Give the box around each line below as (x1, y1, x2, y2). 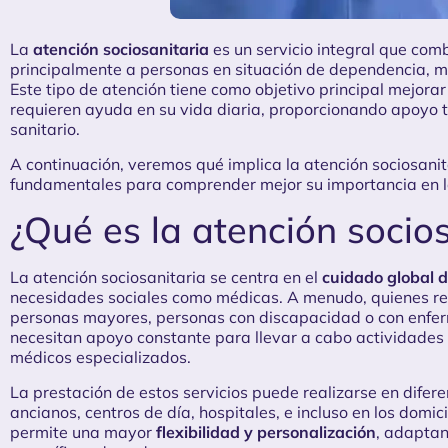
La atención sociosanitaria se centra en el (10, 267, 322, 288)
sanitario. (10, 119, 80, 140)
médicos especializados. (10, 347, 191, 368)
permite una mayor (10, 421, 156, 442)
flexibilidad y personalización (156, 421, 376, 442)
